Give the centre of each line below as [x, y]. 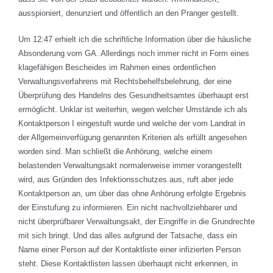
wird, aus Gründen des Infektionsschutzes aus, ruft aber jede [126, 180]
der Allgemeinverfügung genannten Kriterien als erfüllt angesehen [133, 138]
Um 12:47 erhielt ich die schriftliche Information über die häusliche [135, 40]
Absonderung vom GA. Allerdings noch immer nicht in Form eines [134, 54]
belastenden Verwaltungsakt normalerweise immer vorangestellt [130, 166]
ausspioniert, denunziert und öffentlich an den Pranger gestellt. [129, 13]
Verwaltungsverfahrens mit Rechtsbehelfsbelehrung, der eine [125, 82]
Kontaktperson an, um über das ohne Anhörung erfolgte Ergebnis [132, 194]
